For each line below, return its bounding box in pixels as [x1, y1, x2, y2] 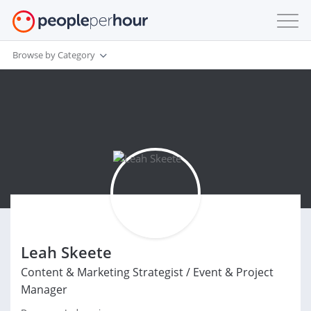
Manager [21, 282, 67, 297]
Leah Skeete [21, 242, 112, 262]
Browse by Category [12, 48, 95, 61]
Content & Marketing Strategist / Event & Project [21, 264, 274, 280]
